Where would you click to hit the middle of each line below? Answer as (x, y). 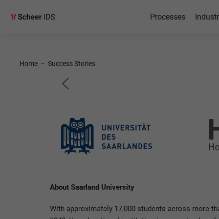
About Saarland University (92, 187)
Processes (168, 17)
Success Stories (72, 64)
